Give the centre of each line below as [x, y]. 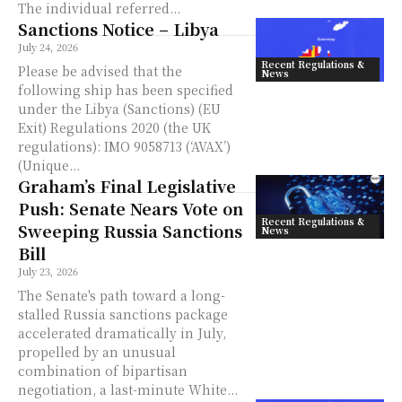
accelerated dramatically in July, [122, 333]
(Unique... [49, 165]
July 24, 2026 [48, 47]
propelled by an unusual [97, 352]
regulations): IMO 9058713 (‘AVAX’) [61, 146]
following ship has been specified [126, 90]
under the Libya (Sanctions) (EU [119, 109]
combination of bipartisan [103, 371]
